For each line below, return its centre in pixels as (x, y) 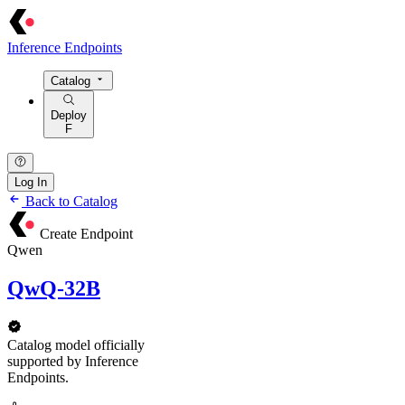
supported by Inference (73, 361)
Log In (31, 182)
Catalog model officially (76, 344)
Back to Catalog (70, 201)
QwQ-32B (54, 288)
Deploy (69, 115)
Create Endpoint (86, 233)
